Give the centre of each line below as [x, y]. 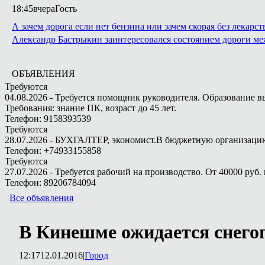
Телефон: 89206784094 [50, 182]
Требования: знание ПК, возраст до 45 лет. [91, 108]
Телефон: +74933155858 [53, 151]
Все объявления [41, 198]
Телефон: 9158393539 [48, 119]
